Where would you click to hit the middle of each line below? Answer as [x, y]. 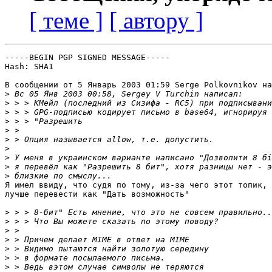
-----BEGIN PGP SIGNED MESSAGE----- [87, 58]
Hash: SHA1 [29, 67]
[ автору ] [156, 21]
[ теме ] [66, 21]
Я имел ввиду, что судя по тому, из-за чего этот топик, [136, 185]
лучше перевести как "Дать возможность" [97, 194]
